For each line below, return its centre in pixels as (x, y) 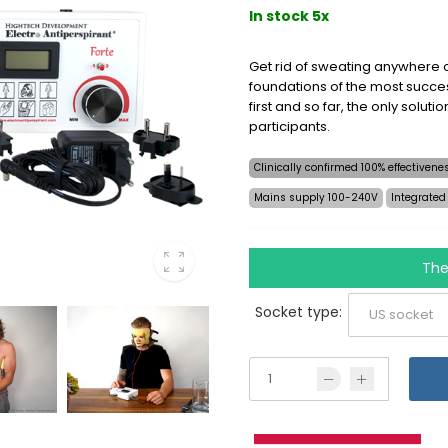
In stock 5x (289, 15)
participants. (289, 126)
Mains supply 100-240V (316, 197)
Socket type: (298, 312)
